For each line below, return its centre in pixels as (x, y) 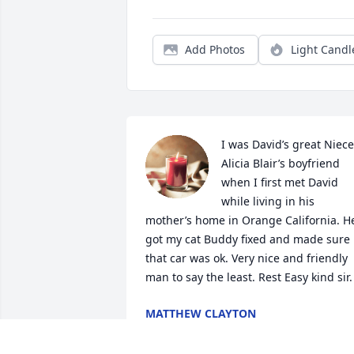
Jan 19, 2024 (177, 330)
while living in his (268, 201)
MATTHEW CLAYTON (201, 314)
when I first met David (280, 183)
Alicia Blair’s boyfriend (281, 164)
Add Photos (215, 50)
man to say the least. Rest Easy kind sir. (249, 277)
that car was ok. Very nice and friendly (247, 258)
